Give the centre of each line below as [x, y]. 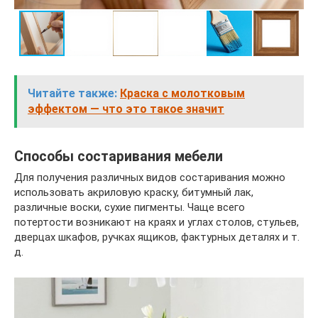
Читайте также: [72, 94]
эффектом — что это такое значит [126, 109]
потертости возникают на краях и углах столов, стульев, [157, 223]
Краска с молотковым [182, 94]
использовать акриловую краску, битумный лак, [134, 193]
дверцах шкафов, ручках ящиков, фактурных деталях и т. [157, 237]
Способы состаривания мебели [119, 156]
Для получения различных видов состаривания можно [150, 178]
